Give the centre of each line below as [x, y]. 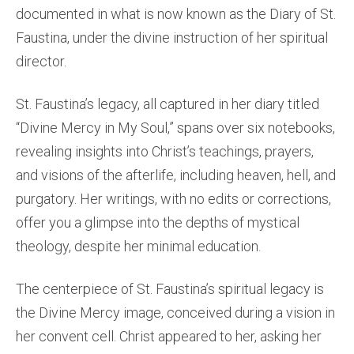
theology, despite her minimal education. [138, 246]
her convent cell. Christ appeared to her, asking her [169, 336]
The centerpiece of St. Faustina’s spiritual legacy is [170, 289]
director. [41, 61]
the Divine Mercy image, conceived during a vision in [175, 313]
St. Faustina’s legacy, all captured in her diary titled [168, 104]
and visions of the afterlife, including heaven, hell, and [176, 175]
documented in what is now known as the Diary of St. [176, 14]
